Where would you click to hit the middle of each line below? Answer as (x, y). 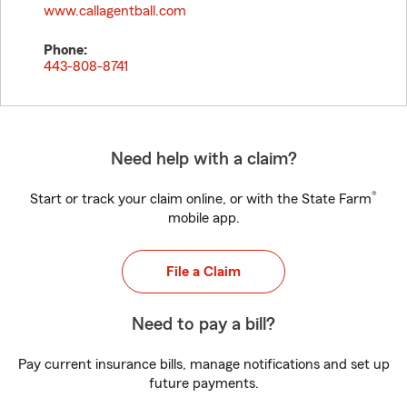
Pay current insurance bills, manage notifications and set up (203, 364)
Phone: (65, 50)
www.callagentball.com (115, 11)
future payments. (203, 383)
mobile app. (203, 218)
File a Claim (203, 272)
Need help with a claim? (203, 159)
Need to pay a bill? (203, 324)
